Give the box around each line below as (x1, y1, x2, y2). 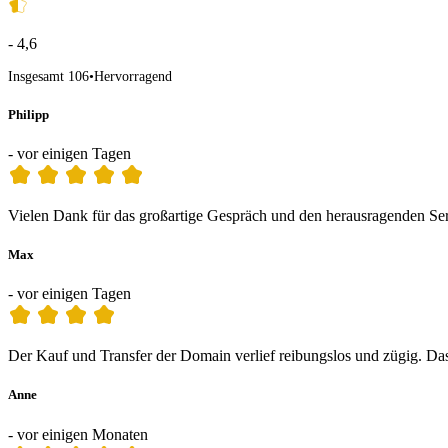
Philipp (8, 106, 49, 122)
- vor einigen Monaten (8, 425, 148, 443)
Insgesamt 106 (8, 68, 89, 84)
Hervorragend (94, 68, 172, 84)
